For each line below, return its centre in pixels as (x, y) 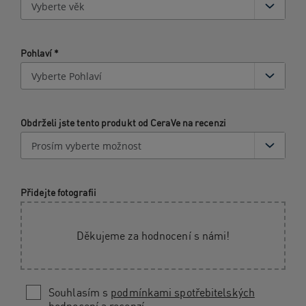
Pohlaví (37, 53)
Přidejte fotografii (58, 193)
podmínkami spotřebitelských (183, 293)
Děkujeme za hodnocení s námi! (153, 236)
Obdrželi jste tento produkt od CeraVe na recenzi (123, 123)
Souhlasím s (80, 293)
